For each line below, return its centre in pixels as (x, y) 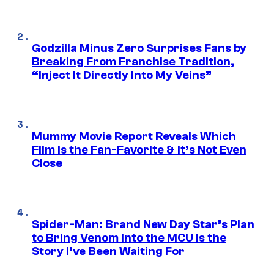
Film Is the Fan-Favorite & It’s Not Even (139, 150)
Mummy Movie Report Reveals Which (134, 137)
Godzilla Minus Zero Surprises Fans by (139, 49)
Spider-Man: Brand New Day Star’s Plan (143, 225)
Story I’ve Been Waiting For (108, 252)
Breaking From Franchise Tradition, (133, 62)
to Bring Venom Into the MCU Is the (129, 238)
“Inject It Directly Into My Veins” (122, 76)
